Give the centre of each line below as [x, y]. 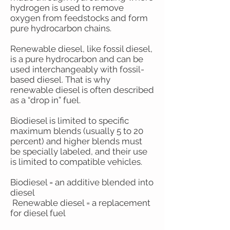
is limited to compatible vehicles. [76, 162]
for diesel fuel [38, 213]
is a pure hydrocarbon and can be [77, 59]
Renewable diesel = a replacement [80, 203]
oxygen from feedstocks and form [79, 18]
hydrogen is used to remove [67, 8]
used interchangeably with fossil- [77, 69]
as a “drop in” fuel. [45, 100]
